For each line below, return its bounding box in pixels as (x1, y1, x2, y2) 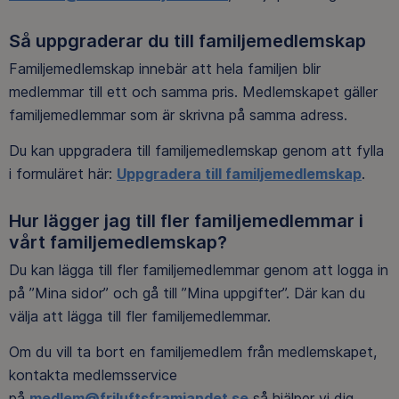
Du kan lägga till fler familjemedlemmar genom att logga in (9, 261, 388, 280)
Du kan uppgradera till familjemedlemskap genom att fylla (9, 141, 384, 159)
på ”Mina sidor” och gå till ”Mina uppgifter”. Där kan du (9, 284, 365, 303)
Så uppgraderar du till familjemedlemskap (9, 29, 370, 52)
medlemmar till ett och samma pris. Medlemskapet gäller (9, 82, 378, 101)
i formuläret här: (9, 164, 117, 183)
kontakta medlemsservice (9, 366, 177, 385)
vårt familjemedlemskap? (9, 231, 232, 253)
